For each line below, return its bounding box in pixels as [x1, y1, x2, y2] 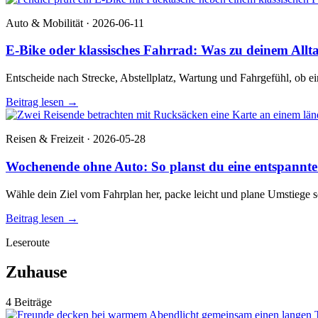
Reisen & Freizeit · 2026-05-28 [6, 133, 146, 146]
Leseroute [6, 236, 50, 248]
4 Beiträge [6, 296, 52, 309]
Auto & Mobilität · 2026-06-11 [6, 16, 144, 29]
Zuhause [6, 263, 67, 282]
